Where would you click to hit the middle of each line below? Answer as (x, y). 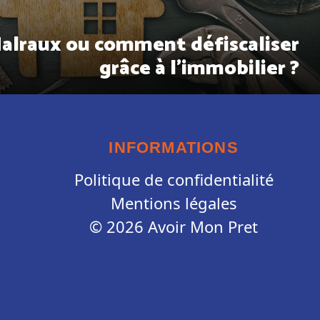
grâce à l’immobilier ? (200, 69)
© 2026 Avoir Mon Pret (174, 226)
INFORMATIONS (174, 147)
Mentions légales (174, 202)
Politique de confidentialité (174, 179)
